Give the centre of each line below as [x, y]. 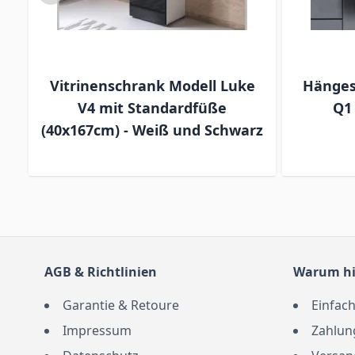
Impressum [97, 331]
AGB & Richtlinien [101, 272]
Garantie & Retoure [121, 305]
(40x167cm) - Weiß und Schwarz [152, 130]
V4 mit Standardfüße [152, 108]
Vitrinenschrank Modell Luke [152, 86]
